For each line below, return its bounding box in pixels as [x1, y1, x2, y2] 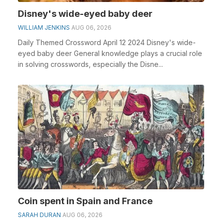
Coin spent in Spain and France [18, 196, 153, 206]
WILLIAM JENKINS [18, 23, 70, 31]
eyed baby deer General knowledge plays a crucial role [18, 49, 202, 57]
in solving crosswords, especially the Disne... [18, 59, 163, 68]
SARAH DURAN [18, 211, 61, 219]
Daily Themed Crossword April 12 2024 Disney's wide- [18, 38, 196, 47]
